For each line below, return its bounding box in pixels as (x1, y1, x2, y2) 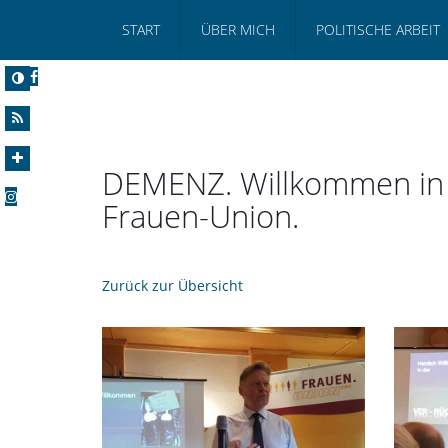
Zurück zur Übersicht (102, 275, 243, 295)
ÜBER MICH (201, 20, 275, 39)
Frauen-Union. (102, 194, 299, 237)
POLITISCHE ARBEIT (316, 20, 440, 39)
